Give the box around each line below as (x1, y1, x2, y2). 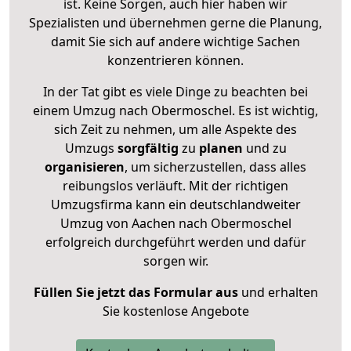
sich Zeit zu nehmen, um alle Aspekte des (54, 120, 297, 138)
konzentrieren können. (107, 51, 244, 69)
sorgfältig (117, 139, 179, 157)
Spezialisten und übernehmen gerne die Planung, (29, 13, 322, 31)
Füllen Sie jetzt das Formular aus (33, 283, 238, 301)
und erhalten (237, 283, 318, 301)
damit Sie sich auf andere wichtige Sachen (51, 32, 300, 50)
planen (198, 139, 243, 157)
